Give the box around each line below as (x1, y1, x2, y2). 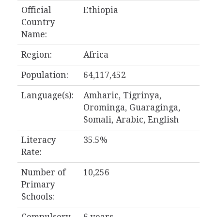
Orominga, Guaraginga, (83, 103, 180, 112)
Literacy (21, 135, 56, 145)
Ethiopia (83, 5, 118, 15)
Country (21, 17, 55, 27)
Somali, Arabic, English (83, 115, 179, 124)
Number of (21, 168, 65, 177)
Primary (21, 180, 55, 189)
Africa (83, 50, 108, 60)
